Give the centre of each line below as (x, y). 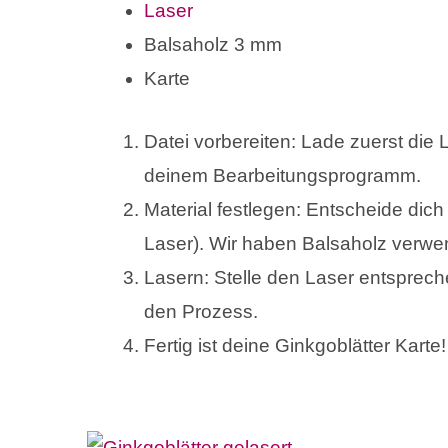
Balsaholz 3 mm (213, 45)
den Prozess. (201, 311)
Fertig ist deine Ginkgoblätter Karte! (295, 345)
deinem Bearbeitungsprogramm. (282, 175)
